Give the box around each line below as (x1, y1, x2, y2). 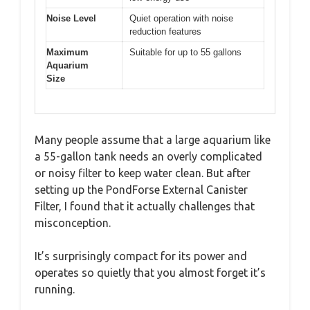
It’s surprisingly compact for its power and (35, 249, 247, 262)
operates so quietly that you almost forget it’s (35, 266, 266, 279)
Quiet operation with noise (129, 13, 233, 24)
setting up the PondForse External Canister (35, 183, 248, 196)
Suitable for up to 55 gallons (129, 47, 241, 57)
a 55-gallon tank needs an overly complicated (35, 149, 262, 163)
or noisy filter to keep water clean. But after (35, 166, 250, 179)
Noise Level (46, 13, 96, 24)
